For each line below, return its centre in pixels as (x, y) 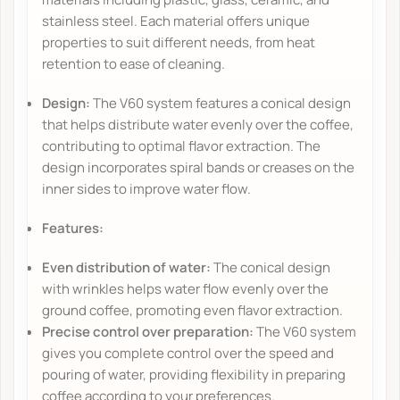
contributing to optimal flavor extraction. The (182, 146)
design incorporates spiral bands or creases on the (199, 167)
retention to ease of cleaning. (134, 63)
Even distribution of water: (127, 267)
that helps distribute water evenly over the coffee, (198, 124)
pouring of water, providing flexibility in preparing (194, 374)
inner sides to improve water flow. (147, 188)
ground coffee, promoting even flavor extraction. (193, 310)
